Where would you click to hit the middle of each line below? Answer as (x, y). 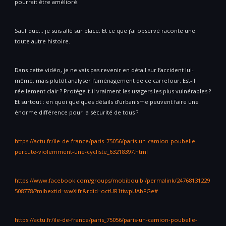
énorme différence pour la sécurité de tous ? (76, 112)
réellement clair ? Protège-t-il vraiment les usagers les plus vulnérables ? (113, 91)
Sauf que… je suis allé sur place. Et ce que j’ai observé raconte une (105, 31)
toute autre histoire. (42, 41)
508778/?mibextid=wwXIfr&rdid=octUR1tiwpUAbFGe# (86, 191)
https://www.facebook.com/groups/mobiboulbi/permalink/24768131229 (112, 181)
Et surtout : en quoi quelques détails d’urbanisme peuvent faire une (107, 102)
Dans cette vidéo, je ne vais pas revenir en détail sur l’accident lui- (104, 70)
